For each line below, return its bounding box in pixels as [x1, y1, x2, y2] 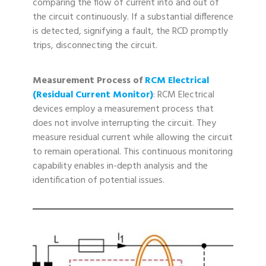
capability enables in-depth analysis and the [33, 159, 208, 175]
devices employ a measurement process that [33, 102, 214, 118]
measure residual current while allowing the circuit [33, 130, 233, 146]
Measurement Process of [33, 73, 145, 89]
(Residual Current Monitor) [33, 87, 153, 103]
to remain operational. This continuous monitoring [33, 144, 233, 160]
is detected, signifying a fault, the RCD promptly [33, 24, 228, 40]
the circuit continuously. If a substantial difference [33, 9, 233, 26]
